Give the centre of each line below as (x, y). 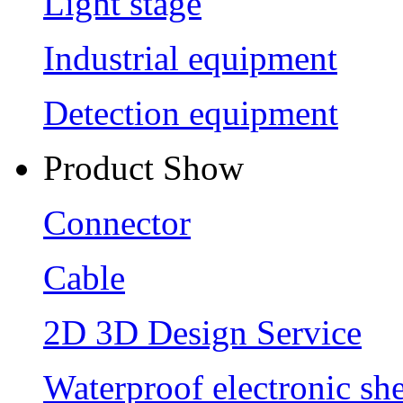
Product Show (143, 167)
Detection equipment (191, 112)
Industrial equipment (190, 58)
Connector (117, 222)
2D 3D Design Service (202, 332)
